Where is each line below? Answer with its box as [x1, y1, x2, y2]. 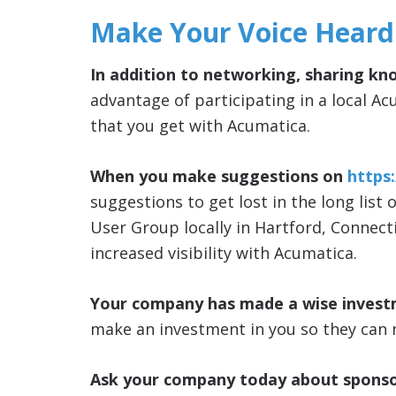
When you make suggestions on [90, 164, 347, 187]
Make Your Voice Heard [90, 13, 394, 50]
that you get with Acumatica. [90, 114, 310, 136]
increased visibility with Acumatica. [90, 241, 357, 263]
